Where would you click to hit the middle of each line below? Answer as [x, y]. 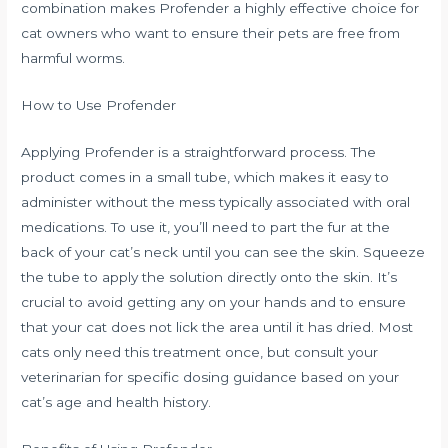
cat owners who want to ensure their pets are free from [211, 33]
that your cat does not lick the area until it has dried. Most [217, 327]
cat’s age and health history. [116, 402]
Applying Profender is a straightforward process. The [199, 152]
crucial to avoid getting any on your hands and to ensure [214, 302]
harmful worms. [73, 58]
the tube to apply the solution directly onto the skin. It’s [209, 277]
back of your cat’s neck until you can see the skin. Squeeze [223, 252]
